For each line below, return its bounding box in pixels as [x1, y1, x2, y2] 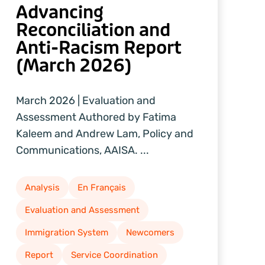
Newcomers [125, 227, 174, 238]
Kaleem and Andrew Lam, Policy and [15, 127, 193, 141]
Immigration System [24, 227, 108, 238]
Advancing [15, 1, 104, 24]
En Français [77, 182, 126, 193]
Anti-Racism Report [15, 37, 182, 60]
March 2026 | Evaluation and [15, 94, 156, 108]
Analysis [24, 182, 60, 193]
